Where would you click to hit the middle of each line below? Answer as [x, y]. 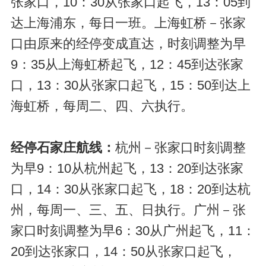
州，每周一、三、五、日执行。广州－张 [128, 210]
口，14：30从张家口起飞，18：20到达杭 [130, 189]
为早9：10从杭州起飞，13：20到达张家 [127, 168]
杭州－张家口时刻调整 [180, 148]
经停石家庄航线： [63, 148]
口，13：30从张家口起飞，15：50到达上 [130, 85]
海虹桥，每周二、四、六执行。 [102, 106]
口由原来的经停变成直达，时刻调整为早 [128, 44]
